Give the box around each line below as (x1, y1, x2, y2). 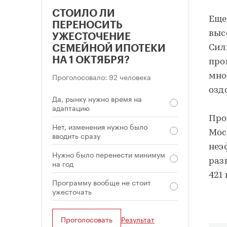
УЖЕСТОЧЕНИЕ (52, 32, 131, 43)
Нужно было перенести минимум (52, 148, 165, 160)
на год (52, 158, 73, 169)
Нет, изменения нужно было (52, 121, 147, 132)
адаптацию (52, 102, 90, 113)
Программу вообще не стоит (52, 176, 151, 188)
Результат (121, 213, 155, 225)
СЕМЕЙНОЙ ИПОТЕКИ (52, 44, 166, 54)
